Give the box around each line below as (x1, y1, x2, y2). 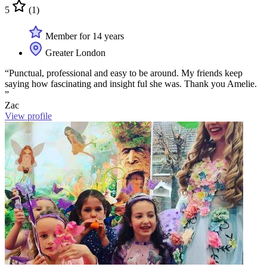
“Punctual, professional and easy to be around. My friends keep (5, 68, 243, 79)
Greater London (43, 48, 105, 58)
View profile (5, 111, 52, 122)
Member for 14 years (43, 31, 124, 42)
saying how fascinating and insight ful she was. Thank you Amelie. (5, 79, 257, 89)
